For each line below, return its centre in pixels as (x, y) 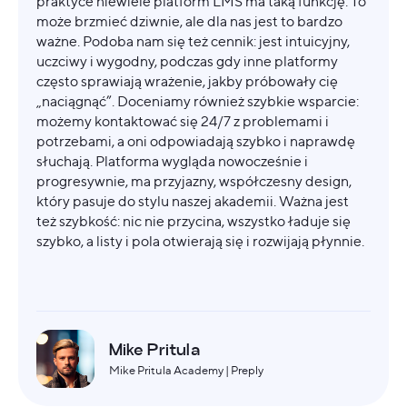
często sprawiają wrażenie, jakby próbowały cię (187, 81)
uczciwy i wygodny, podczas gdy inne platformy (187, 61)
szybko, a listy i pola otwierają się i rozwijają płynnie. (200, 241)
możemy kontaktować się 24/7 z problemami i (183, 121)
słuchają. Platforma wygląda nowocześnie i (172, 161)
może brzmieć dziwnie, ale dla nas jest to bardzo (189, 21)
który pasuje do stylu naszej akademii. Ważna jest (193, 201)
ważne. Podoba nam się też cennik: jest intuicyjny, (193, 41)
